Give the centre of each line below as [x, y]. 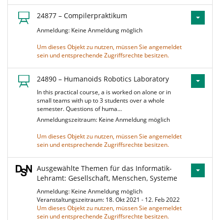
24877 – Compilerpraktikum [82, 15]
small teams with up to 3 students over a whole [101, 100]
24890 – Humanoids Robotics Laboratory [103, 79]
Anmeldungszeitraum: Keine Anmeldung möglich [105, 120]
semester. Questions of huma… [79, 109]
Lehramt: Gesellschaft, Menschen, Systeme [107, 178]
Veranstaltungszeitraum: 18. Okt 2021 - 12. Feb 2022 [110, 200]
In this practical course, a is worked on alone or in [104, 92]
